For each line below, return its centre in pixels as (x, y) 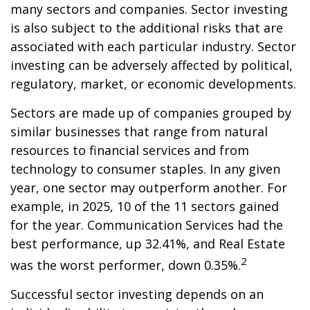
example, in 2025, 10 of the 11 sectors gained (145, 206)
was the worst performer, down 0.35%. (126, 265)
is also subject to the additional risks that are (147, 28)
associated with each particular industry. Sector (153, 46)
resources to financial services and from (130, 150)
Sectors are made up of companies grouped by (151, 113)
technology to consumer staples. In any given (145, 169)
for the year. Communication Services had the (147, 225)
